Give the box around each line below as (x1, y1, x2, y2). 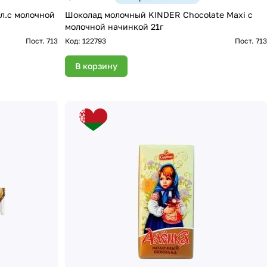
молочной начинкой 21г (65, 21, 164, 32)
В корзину (75, 61, 118, 72)
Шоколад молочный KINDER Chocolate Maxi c (65, 10, 253, 20)
